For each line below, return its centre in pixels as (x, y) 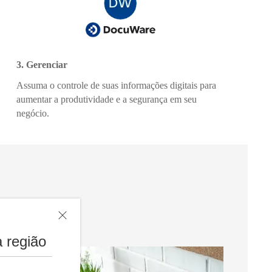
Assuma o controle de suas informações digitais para (116, 85)
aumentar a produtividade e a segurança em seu (106, 99)
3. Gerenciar (42, 64)
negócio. (32, 113)
